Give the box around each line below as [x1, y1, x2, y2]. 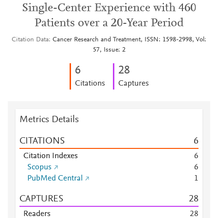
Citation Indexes [23, 152, 78, 160]
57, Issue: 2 [92, 47, 126, 54]
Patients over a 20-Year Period [34, 18, 184, 29]
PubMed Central [27, 175, 83, 182]
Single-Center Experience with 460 [22, 2, 196, 14]
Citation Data [12, 36, 49, 43]
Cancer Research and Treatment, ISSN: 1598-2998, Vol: [53, 36, 206, 43]
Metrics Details [19, 115, 79, 125]
